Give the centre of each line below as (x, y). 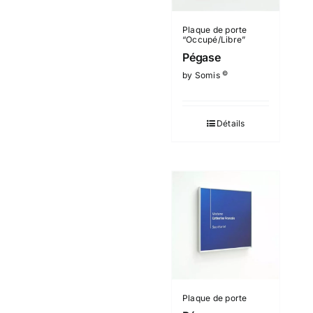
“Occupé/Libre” (214, 40)
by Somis (203, 75)
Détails (231, 124)
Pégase (202, 58)
